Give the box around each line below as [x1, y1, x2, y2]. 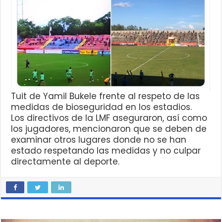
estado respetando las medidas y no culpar [11, 145, 201, 157]
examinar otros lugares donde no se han [11, 134, 187, 146]
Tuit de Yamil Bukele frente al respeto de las [11, 90, 200, 103]
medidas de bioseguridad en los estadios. [11, 101, 192, 113]
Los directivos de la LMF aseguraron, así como [11, 112, 208, 124]
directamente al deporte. [11, 156, 120, 168]
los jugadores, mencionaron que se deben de [11, 123, 207, 135]
